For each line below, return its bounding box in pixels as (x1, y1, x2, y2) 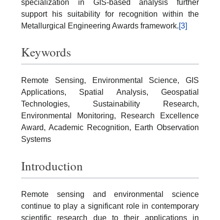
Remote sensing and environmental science (21, 190, 199, 198)
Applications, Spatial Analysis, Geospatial (21, 88, 199, 96)
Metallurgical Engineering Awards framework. (21, 21, 179, 30)
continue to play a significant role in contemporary (21, 201, 199, 210)
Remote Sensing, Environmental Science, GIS (21, 76, 199, 84)
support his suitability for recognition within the (21, 9, 199, 18)
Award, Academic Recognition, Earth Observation (21, 123, 199, 132)
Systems (21, 135, 51, 143)
